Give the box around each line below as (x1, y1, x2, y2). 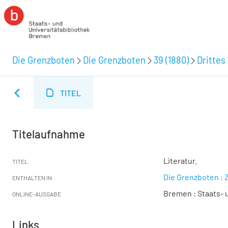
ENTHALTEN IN (12, 174, 52, 181)
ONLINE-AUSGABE (12, 190, 61, 197)
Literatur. (163, 156, 197, 165)
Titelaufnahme (12, 127, 85, 140)
